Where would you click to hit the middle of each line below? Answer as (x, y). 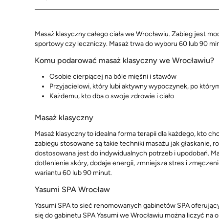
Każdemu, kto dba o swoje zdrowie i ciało (112, 96)
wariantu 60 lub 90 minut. (73, 173)
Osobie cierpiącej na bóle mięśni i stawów (113, 77)
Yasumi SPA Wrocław (72, 189)
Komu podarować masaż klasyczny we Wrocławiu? (124, 61)
